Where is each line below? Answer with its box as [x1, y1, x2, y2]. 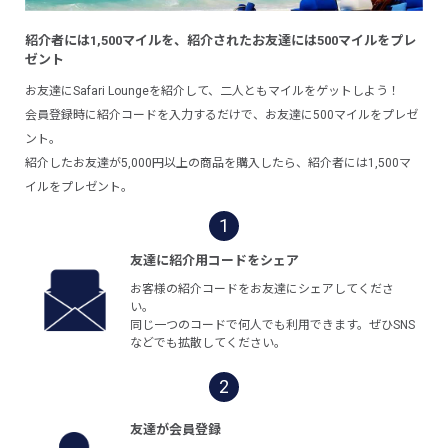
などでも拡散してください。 [130, 335, 287, 350]
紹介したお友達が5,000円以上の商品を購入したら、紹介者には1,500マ [25, 155, 412, 170]
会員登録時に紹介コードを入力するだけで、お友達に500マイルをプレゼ [25, 107, 419, 122]
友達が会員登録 [130, 422, 222, 438]
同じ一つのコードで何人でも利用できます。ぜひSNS [130, 317, 416, 332]
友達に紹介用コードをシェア [130, 252, 300, 268]
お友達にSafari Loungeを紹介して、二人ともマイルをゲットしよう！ [25, 83, 401, 98]
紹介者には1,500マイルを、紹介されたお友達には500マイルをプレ [25, 32, 417, 48]
